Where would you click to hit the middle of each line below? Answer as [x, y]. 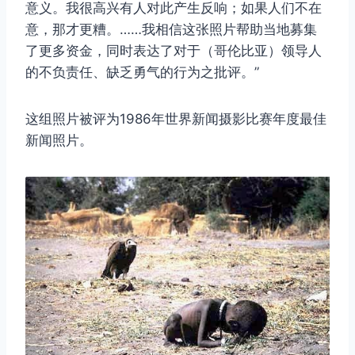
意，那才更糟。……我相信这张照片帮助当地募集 [171, 29]
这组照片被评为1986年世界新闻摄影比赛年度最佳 [176, 118]
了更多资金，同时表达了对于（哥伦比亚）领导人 [174, 50]
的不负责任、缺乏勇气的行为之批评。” [142, 72]
